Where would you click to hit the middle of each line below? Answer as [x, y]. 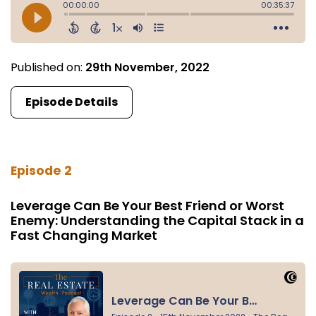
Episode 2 [41, 171]
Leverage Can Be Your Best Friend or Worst [147, 206]
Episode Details [72, 102]
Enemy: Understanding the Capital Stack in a [157, 221]
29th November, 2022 [147, 67]
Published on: [48, 67]
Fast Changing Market [84, 236]
